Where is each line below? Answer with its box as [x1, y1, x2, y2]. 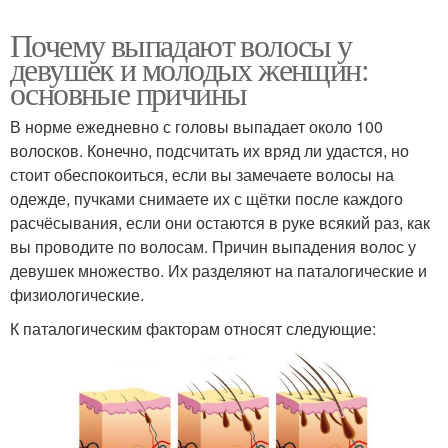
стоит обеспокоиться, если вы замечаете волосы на [10, 162, 394, 186]
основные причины [10, 70, 247, 114]
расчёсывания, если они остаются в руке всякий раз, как [10, 210, 430, 234]
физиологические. [10, 282, 144, 306]
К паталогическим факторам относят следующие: [10, 316, 376, 340]
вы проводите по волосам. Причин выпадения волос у [10, 234, 416, 258]
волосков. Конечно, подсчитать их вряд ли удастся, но [10, 138, 409, 162]
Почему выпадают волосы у [10, 22, 352, 66]
